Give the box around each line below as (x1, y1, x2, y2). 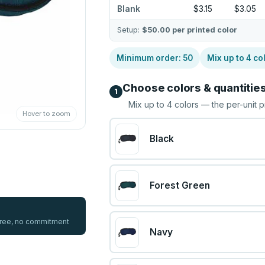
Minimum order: (117, 53, 183, 63)
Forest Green (149, 180, 210, 191)
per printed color (170, 25, 238, 34)
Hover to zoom (22, 109, 71, 118)
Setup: (117, 25, 143, 34)
